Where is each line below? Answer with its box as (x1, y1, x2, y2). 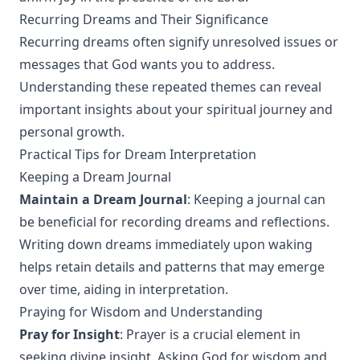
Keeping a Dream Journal (19, 168, 171, 186)
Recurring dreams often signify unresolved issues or (19, 33, 338, 51)
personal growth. (19, 123, 125, 141)
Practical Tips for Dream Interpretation (19, 145, 256, 163)
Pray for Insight (19, 325, 120, 343)
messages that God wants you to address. (19, 55, 275, 73)
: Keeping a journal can (187, 190, 325, 208)
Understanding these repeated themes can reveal (19, 78, 321, 96)
